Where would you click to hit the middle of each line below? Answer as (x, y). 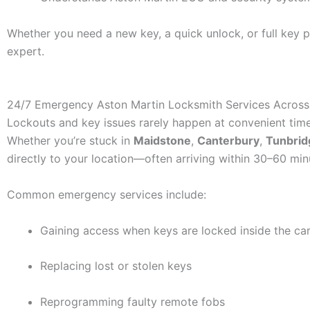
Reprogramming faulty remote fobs (133, 301)
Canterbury (228, 141)
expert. (26, 51)
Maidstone (162, 141)
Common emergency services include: (107, 195)
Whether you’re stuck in (70, 141)
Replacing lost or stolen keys (116, 266)
